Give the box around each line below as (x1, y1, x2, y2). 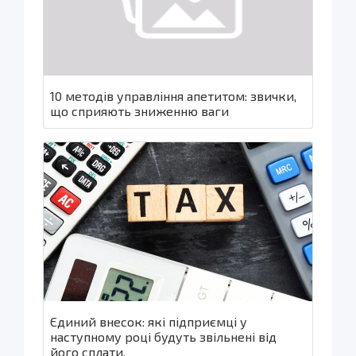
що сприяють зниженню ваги (50, 103, 229, 118)
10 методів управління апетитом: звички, (50, 87, 296, 103)
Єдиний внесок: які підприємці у (50, 313, 247, 329)
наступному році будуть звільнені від (50, 328, 277, 344)
